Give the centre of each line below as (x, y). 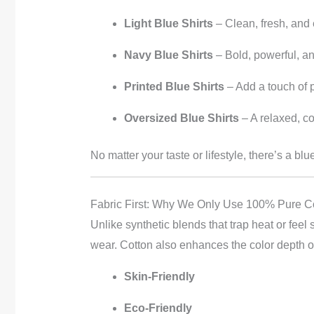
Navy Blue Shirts (168, 55)
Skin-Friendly (159, 276)
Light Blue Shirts (168, 23)
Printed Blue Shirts (174, 86)
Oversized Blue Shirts (181, 118)
